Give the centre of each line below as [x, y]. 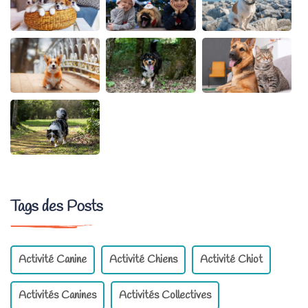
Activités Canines [57, 296]
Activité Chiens [143, 260]
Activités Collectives [165, 296]
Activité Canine [53, 260]
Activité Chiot [231, 260]
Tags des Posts [57, 207]
